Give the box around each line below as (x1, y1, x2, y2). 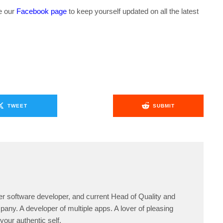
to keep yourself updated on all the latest (67, 7, 199, 16)
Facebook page (16, 7, 67, 16)
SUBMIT (152, 103, 175, 109)
